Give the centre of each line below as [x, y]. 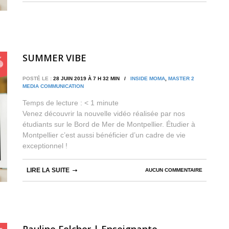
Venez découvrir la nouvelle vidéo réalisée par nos [104, 114]
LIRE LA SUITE [48, 170]
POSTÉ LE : [37, 79]
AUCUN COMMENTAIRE [174, 170]
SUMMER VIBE [54, 58]
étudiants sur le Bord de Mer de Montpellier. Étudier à [109, 124]
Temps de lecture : [53, 103]
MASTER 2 [181, 79]
